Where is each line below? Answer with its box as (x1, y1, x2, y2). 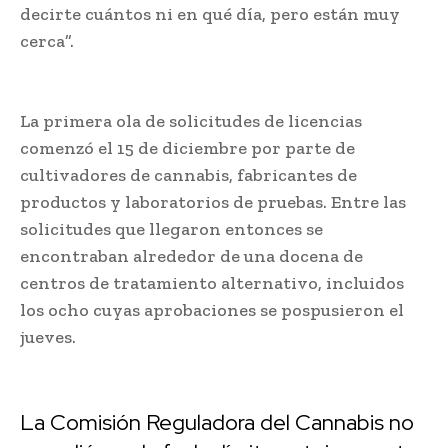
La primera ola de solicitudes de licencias (20, 109, 362, 132)
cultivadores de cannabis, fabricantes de (20, 163, 357, 186)
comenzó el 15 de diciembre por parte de (20, 136, 355, 159)
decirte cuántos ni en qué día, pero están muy (20, 2, 400, 25)
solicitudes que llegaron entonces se (20, 217, 323, 240)
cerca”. (20, 29, 74, 52)
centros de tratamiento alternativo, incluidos (20, 271, 404, 294)
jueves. (20, 325, 76, 348)
